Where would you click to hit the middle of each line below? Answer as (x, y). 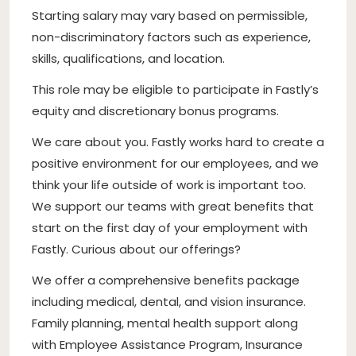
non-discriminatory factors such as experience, (171, 37)
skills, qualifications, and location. (128, 58)
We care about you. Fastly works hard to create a (178, 141)
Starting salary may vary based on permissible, (170, 15)
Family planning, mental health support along (165, 323)
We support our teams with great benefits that (173, 206)
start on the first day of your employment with (170, 227)
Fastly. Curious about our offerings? (136, 249)
